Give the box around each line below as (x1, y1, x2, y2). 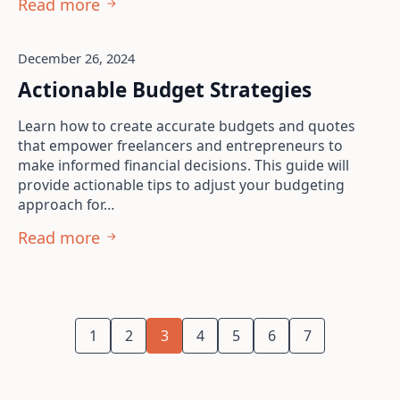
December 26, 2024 (18, 49, 135, 67)
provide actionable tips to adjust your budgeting (18, 175, 345, 195)
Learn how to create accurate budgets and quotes (18, 116, 355, 136)
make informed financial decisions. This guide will (18, 155, 349, 175)
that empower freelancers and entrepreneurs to (18, 136, 343, 155)
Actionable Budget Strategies (18, 76, 312, 104)
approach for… (18, 195, 114, 214)
